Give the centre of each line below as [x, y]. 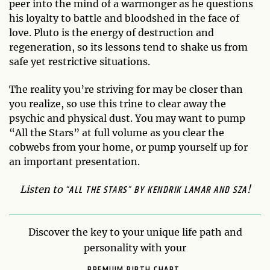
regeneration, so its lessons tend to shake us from [128, 47]
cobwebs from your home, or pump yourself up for [128, 147]
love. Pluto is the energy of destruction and [111, 33]
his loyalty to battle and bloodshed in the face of [124, 18]
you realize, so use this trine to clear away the [118, 104]
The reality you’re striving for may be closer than [126, 89]
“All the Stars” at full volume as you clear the [117, 133]
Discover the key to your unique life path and [135, 232]
